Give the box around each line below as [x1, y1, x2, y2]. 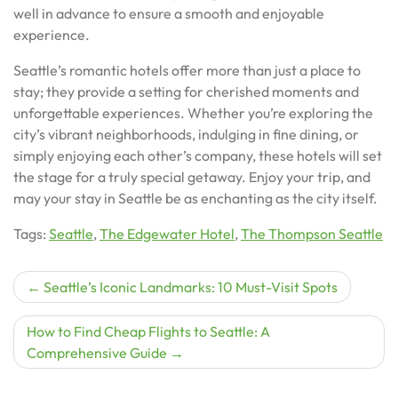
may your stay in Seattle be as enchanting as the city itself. [13, 188, 378, 207]
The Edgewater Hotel [99, 224, 235, 243]
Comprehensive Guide [27, 343, 167, 362]
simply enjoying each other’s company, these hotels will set [13, 146, 382, 164]
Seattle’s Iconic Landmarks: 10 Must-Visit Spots [44, 277, 338, 296]
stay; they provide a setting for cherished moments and [13, 82, 359, 100]
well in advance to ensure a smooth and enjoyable [13, 4, 324, 22]
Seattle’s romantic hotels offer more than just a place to [13, 60, 361, 79]
